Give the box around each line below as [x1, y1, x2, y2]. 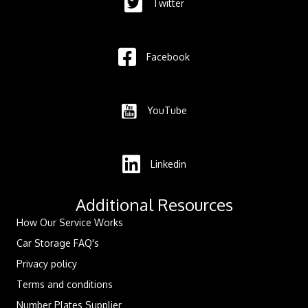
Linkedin [150, 158, 186, 170]
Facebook [146, 51, 190, 63]
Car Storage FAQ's [16, 237, 99, 250]
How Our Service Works [16, 217, 123, 229]
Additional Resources [75, 194, 233, 216]
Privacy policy [16, 258, 77, 270]
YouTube [146, 104, 187, 117]
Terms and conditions [16, 278, 113, 291]
